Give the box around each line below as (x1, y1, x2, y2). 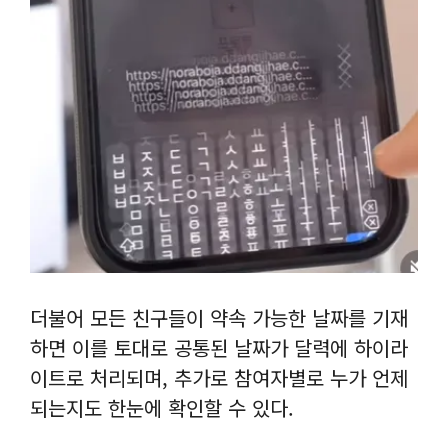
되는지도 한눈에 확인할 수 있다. (30, 392, 294, 422)
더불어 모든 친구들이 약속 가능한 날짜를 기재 (30, 302, 408, 332)
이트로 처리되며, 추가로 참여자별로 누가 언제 (30, 362, 408, 392)
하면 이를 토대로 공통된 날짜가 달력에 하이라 (30, 332, 408, 362)
